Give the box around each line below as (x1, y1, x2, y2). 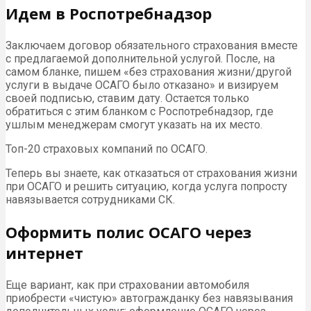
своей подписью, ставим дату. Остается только (6, 92, 249, 106)
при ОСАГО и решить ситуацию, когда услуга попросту (6, 180, 287, 194)
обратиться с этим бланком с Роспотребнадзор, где (6, 105, 274, 119)
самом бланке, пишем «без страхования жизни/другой (6, 65, 292, 79)
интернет (6, 242, 83, 264)
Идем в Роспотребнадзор (6, 3, 212, 24)
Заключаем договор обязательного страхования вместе (6, 39, 298, 53)
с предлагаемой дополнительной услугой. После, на (6, 52, 275, 66)
